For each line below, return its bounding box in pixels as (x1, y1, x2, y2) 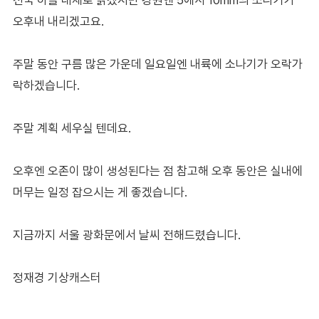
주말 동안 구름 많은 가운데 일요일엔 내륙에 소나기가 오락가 (12, 56, 303, 71)
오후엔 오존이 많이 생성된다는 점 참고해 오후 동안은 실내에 (12, 163, 303, 178)
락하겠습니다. (12, 78, 80, 93)
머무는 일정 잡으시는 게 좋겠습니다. (12, 184, 187, 199)
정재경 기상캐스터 (12, 270, 101, 285)
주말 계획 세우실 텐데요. (12, 120, 131, 135)
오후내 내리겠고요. (12, 14, 104, 28)
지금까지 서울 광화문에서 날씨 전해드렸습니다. (12, 227, 241, 242)
